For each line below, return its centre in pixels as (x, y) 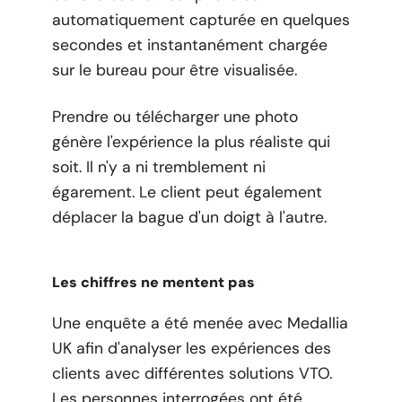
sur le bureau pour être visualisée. (174, 70)
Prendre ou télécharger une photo (175, 116)
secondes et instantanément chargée (189, 44)
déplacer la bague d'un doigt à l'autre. (189, 217)
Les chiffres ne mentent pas (153, 282)
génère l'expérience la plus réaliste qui (191, 141)
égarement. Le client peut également (187, 192)
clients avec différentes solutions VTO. (192, 373)
